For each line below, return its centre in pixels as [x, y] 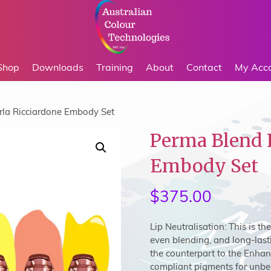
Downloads [58, 67]
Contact [204, 67]
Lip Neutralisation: [189, 227]
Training [115, 67]
